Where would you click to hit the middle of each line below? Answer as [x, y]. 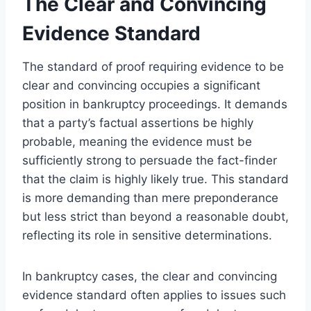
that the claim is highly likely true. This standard [155, 179]
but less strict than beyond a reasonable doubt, [155, 216]
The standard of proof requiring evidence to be [153, 66]
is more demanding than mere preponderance [150, 197]
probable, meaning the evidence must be [137, 141]
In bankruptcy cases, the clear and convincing [150, 276]
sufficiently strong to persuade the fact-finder [150, 160]
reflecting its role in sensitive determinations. [147, 235]
